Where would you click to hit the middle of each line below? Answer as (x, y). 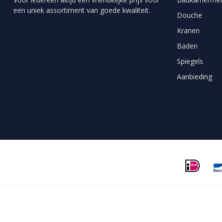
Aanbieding (194, 77)
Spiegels (190, 61)
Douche (190, 15)
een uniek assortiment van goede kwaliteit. (82, 10)
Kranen (188, 31)
